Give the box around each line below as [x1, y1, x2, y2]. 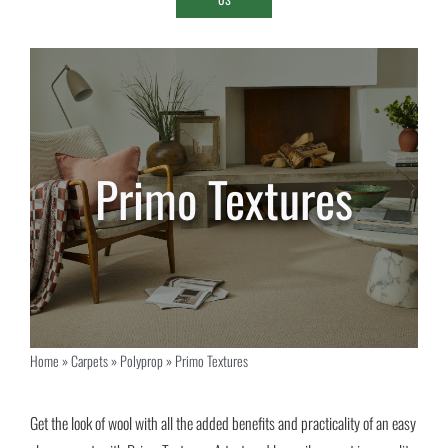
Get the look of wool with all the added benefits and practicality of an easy [30, 411, 416, 436]
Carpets [70, 350, 108, 372]
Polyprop [119, 350, 163, 372]
